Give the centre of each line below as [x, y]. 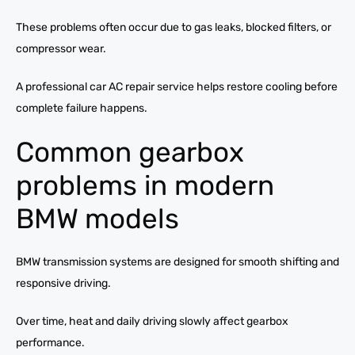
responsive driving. [63, 283]
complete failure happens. [82, 108]
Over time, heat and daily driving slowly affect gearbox [152, 321]
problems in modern [145, 185]
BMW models [97, 218]
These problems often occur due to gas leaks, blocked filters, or [174, 27]
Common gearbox [130, 152]
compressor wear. [61, 48]
